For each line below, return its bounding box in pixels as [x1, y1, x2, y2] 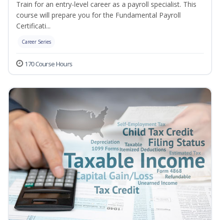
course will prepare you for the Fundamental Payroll [16, 10, 181, 20]
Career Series [22, 38, 51, 46]
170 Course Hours [25, 59, 73, 69]
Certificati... [16, 21, 51, 31]
